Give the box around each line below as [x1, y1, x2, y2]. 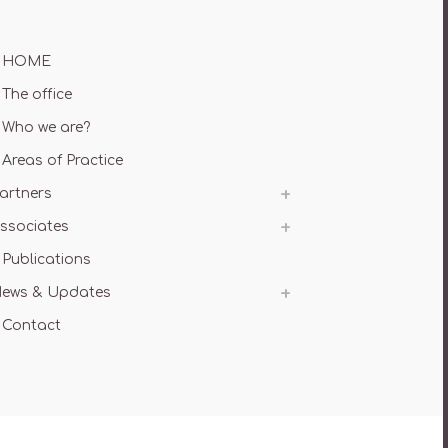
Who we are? [2, 120, 91, 135]
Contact [2, 318, 62, 333]
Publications [2, 252, 92, 267]
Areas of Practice [2, 153, 124, 168]
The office [2, 87, 73, 102]
